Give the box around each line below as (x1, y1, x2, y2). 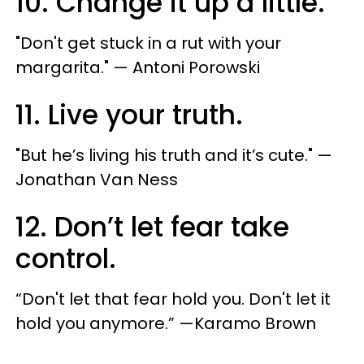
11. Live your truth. (15, 96, 243, 135)
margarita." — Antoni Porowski (15, 56, 260, 80)
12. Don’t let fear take (15, 208, 289, 247)
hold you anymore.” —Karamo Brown (15, 312, 316, 336)
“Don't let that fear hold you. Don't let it (15, 288, 331, 311)
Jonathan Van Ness (15, 168, 178, 192)
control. (15, 240, 116, 279)
